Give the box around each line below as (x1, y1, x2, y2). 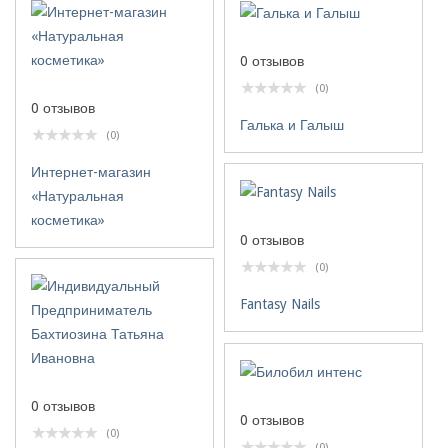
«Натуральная (31, 188, 124, 204)
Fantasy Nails (240, 296, 320, 313)
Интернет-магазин (31, 164, 151, 180)
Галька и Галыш (240, 117, 344, 134)
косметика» (31, 212, 105, 228)
